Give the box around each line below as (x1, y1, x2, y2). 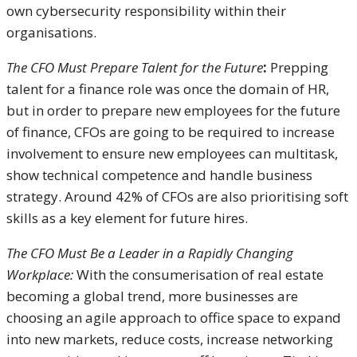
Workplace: (6, 265, 73, 284)
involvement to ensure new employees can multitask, (6, 143, 338, 163)
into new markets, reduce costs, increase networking (6, 329, 333, 348)
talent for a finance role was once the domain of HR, (6, 79, 329, 98)
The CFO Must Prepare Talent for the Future (6, 57, 263, 76)
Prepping (270, 57, 328, 76)
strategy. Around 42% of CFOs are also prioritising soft (6, 186, 348, 206)
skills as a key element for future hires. (6, 208, 248, 227)
